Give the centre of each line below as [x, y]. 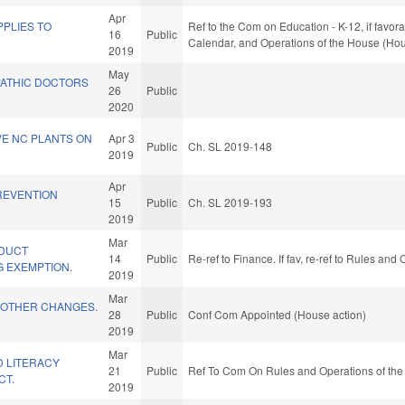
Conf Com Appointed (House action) [278, 315]
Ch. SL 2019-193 [231, 202]
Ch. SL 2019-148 [231, 146]
